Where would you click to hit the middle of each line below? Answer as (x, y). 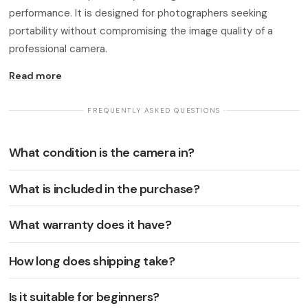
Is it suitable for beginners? (84, 297)
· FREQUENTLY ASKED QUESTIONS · (154, 110)
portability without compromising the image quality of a (141, 31)
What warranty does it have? (90, 225)
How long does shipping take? (92, 261)
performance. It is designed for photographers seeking (138, 13)
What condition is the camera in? (101, 153)
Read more (35, 75)
